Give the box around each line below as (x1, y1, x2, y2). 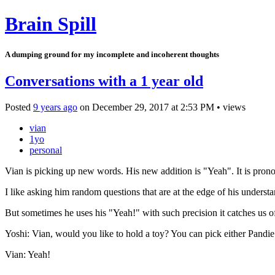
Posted (5, 101, 33, 112)
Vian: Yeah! (5, 249, 50, 260)
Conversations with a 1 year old (5, 72, 203, 89)
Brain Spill (5, 13, 96, 36)
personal (29, 144, 62, 155)
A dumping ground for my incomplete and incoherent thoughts (5, 49, 219, 59)
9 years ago (33, 101, 77, 112)
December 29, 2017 (92, 101, 169, 112)
